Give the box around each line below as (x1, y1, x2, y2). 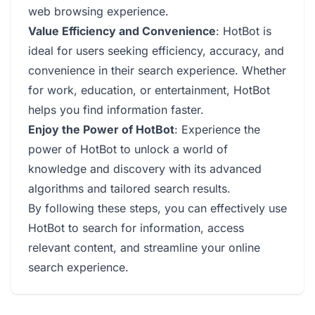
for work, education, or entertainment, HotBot (28, 83, 270, 97)
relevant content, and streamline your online (28, 240, 260, 255)
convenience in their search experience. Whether (28, 63, 286, 77)
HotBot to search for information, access (28, 221, 244, 235)
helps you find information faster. (28, 103, 204, 117)
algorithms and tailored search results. (28, 181, 231, 195)
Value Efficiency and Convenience (28, 24, 216, 38)
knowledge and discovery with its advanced (28, 162, 262, 176)
